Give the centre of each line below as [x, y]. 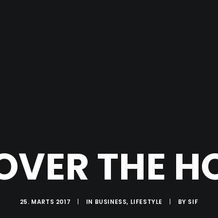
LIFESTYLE [146, 202]
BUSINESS [111, 202]
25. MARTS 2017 [45, 202]
